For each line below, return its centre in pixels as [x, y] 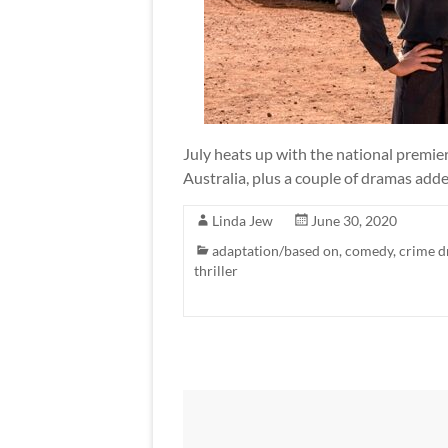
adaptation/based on [275, 250]
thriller [216, 270]
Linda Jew [242, 220]
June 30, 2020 [354, 220]
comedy [369, 250]
